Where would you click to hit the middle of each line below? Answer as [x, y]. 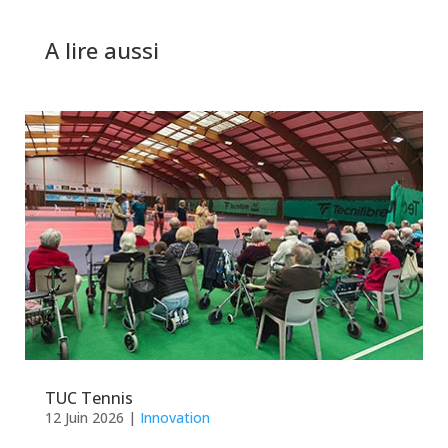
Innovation [174, 418]
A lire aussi [101, 50]
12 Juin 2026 [84, 418]
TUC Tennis [88, 398]
